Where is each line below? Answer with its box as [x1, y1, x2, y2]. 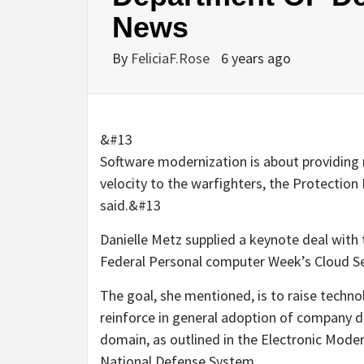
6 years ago [221, 49, 291, 68]
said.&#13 [100, 196, 161, 215]
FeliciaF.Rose [131, 49, 213, 68]
